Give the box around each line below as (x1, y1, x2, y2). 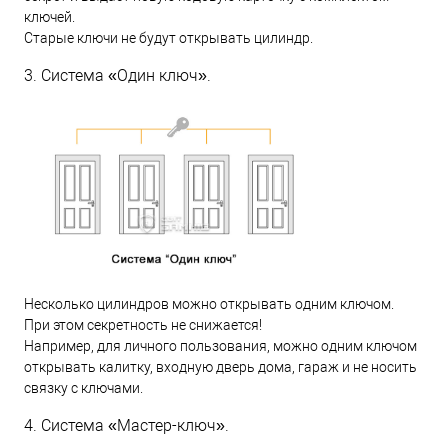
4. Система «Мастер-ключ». (24, 415, 229, 435)
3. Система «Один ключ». (24, 65, 211, 85)
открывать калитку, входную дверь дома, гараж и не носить (24, 358, 417, 375)
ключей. (24, 8, 75, 25)
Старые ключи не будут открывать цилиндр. (24, 29, 313, 46)
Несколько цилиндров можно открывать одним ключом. (24, 295, 394, 312)
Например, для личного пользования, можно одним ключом (24, 337, 417, 354)
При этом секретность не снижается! (24, 316, 262, 333)
